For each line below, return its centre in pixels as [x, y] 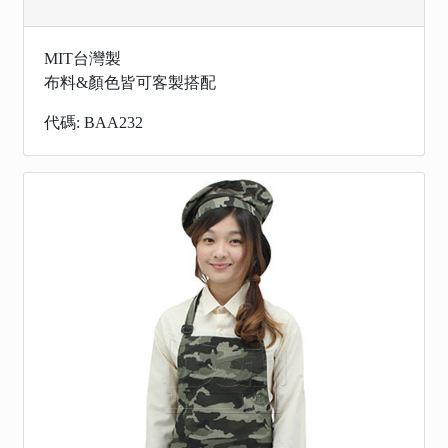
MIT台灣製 [82, 58]
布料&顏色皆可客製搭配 [130, 82]
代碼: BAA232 [93, 122]
